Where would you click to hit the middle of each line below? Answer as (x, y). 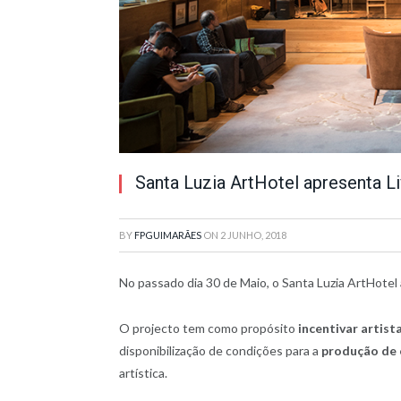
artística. (143, 372)
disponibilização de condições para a (220, 350)
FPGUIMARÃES (168, 235)
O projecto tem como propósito (209, 328)
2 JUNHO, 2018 (253, 235)
